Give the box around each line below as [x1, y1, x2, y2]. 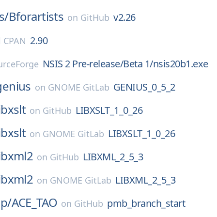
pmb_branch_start [107, 197, 186, 210]
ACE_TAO [11, 194, 58, 210]
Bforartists [8, 8, 64, 24]
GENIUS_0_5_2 [113, 80, 175, 93]
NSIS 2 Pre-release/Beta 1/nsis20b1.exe [42, 57, 208, 70]
